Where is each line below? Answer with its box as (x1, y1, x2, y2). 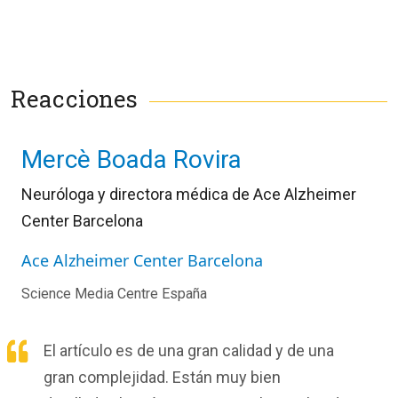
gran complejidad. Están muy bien (44, 367, 281, 386)
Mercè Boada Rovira (21, 144, 242, 174)
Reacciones (11, 83, 138, 114)
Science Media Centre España (21, 284, 207, 302)
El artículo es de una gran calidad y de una (44, 340, 334, 360)
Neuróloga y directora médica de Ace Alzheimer (21, 184, 356, 203)
